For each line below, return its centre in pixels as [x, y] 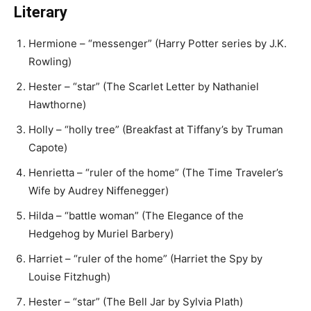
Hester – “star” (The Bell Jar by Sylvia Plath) [136, 302]
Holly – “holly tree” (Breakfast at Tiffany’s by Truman [156, 129]
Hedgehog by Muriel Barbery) [101, 234]
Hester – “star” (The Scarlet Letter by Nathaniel [144, 86]
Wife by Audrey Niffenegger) [99, 191]
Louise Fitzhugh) [69, 277]
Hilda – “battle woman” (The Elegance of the [136, 216]
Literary [41, 12]
